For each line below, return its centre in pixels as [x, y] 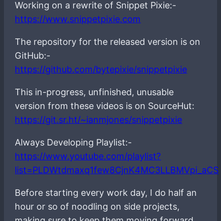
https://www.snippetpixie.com [78, 19]
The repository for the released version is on [108, 41]
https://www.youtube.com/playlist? [88, 156]
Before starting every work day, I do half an [106, 192]
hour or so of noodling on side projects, [97, 206]
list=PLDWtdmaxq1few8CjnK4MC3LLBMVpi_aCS [117, 170]
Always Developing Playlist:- [74, 142]
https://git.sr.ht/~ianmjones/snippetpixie [99, 119]
